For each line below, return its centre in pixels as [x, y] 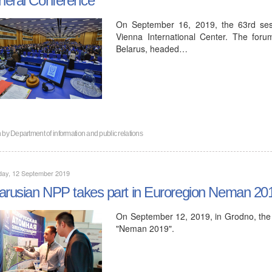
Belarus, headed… [152, 48]
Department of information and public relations [76, 133]
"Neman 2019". [145, 227]
